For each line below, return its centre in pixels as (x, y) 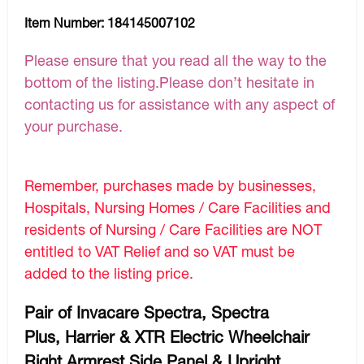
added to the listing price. (109, 273)
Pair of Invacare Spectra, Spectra (147, 313)
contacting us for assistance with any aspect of (180, 104)
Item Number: (66, 23)
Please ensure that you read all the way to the (175, 61)
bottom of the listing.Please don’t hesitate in (169, 82)
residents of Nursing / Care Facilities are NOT (173, 230)
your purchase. (74, 126)
